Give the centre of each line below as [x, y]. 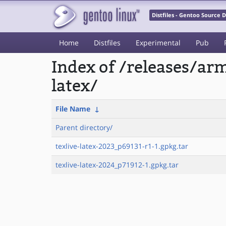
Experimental [158, 43]
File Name [73, 109]
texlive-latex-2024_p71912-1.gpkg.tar [117, 165]
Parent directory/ [84, 127]
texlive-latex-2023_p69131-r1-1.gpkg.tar [122, 146]
